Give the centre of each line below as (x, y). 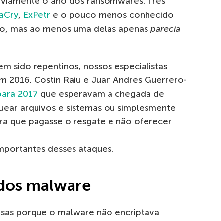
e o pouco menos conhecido (112, 15)
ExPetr (37, 15)
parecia (165, 29)
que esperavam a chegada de (101, 94)
